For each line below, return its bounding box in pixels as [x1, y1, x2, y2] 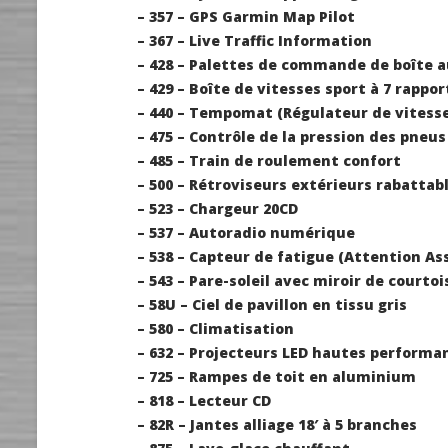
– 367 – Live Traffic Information [137, 31, 372, 51]
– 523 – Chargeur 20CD [137, 199, 298, 219]
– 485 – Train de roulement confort [137, 151, 401, 171]
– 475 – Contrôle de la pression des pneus [137, 127, 446, 147]
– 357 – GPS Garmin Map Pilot [137, 7, 355, 27]
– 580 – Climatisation [137, 319, 294, 339]
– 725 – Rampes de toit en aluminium [137, 367, 416, 387]
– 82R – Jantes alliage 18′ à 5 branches [137, 415, 417, 435]
